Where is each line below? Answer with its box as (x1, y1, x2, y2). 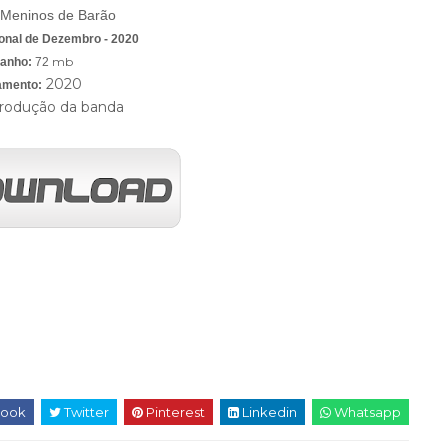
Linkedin (239, 404, 297, 420)
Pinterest (143, 404, 205, 420)
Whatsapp (331, 404, 401, 420)
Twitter (61, 404, 109, 420)
